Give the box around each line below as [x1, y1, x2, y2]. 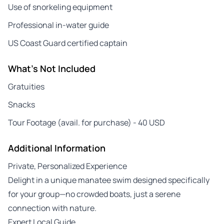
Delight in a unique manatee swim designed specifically [8, 174, 209, 185]
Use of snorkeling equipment [8, 1, 112, 12]
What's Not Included [8, 62, 95, 74]
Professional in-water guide [8, 19, 109, 30]
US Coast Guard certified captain [8, 37, 127, 48]
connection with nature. [8, 202, 96, 213]
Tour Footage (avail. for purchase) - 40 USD [8, 116, 165, 128]
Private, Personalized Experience [8, 160, 127, 171]
